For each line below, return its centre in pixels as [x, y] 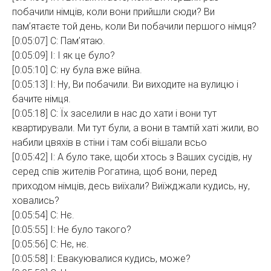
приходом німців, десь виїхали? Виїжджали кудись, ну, [131, 186]
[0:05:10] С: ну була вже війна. [77, 70]
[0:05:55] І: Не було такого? [72, 230]
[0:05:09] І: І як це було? [64, 55]
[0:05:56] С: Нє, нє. [51, 244]
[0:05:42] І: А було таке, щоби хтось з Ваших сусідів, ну [132, 157]
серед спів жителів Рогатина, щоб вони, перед [115, 171]
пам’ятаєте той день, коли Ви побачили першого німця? [134, 26]
